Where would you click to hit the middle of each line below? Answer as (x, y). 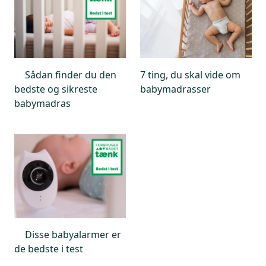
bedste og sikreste (56, 89)
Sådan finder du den (71, 75)
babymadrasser (175, 89)
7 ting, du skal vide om (190, 75)
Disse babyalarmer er (73, 234)
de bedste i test (49, 248)
